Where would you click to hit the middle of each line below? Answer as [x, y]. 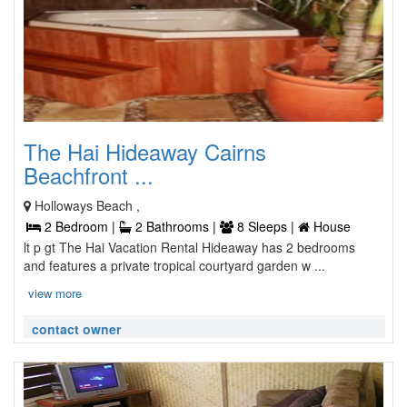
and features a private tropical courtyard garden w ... [174, 265]
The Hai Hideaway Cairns [145, 151]
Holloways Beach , [87, 205]
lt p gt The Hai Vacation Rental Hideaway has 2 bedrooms [189, 247]
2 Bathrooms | [176, 226]
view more [55, 293]
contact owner [76, 329]
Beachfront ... [89, 175]
